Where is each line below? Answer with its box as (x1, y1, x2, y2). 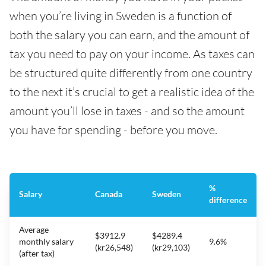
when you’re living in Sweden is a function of (9, 8, 232, 24)
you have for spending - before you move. (9, 122, 217, 138)
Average (19, 224, 49, 235)
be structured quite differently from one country (9, 65, 252, 81)
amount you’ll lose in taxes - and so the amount (9, 103, 245, 119)
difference (209, 195, 247, 205)
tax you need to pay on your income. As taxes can (9, 46, 255, 62)
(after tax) (19, 248, 55, 259)
